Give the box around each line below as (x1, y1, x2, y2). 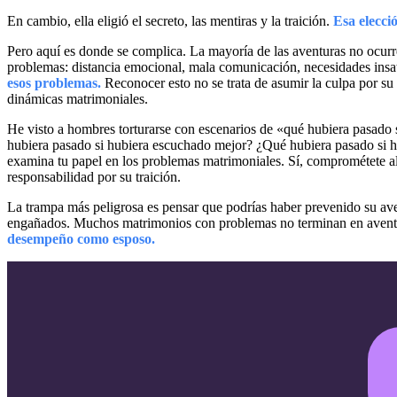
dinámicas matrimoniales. (7, 90, 148, 106)
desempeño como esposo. (7, 230, 155, 246)
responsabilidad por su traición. (7, 168, 181, 184)
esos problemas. (7, 74, 101, 90)
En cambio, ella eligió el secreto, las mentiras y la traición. (7, 12, 333, 28)
